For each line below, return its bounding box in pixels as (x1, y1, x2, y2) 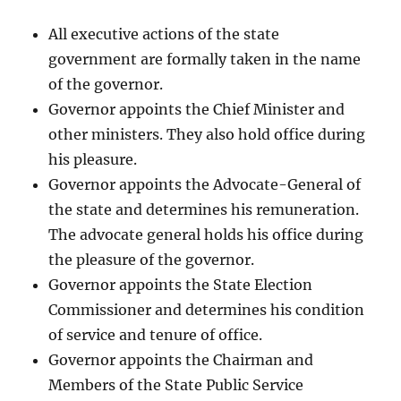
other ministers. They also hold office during (48, 124, 366, 143)
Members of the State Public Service (48, 375, 304, 394)
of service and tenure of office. (48, 325, 263, 344)
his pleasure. (48, 149, 138, 168)
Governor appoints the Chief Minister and (48, 99, 346, 118)
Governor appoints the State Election (48, 275, 313, 294)
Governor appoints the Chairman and (48, 350, 314, 369)
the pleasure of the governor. (48, 250, 255, 269)
